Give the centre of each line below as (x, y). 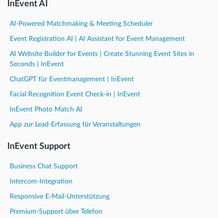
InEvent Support (39, 146)
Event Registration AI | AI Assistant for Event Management (97, 39)
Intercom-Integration (41, 181)
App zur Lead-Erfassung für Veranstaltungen (75, 124)
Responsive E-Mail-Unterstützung (60, 196)
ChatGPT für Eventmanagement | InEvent (72, 79)
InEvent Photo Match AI (46, 109)
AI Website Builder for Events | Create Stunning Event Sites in (102, 54)
